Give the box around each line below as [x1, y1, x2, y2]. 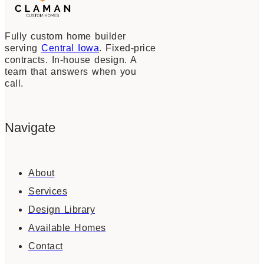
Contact [28, 240, 63, 251]
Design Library [28, 204, 95, 214]
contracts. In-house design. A [5, 55, 137, 65]
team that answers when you [5, 67, 136, 77]
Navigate [5, 120, 55, 135]
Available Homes [28, 222, 106, 233]
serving [5, 43, 41, 54]
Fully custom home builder [5, 31, 126, 42]
